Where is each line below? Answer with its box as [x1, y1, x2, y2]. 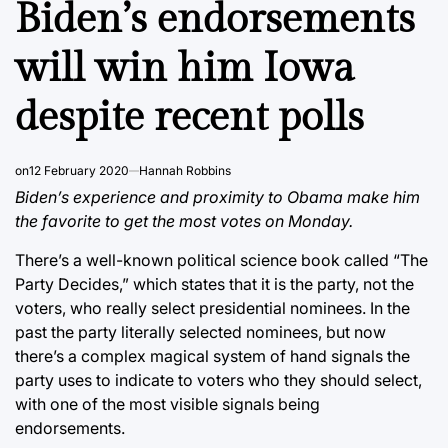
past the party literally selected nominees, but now [15, 321, 386, 342]
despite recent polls [15, 92, 364, 142]
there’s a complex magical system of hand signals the [15, 345, 410, 366]
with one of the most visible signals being [15, 393, 320, 414]
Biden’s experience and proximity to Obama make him [15, 186, 420, 207]
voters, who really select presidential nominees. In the [15, 297, 410, 318]
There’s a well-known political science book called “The [15, 249, 428, 270]
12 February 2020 [29, 162, 129, 178]
